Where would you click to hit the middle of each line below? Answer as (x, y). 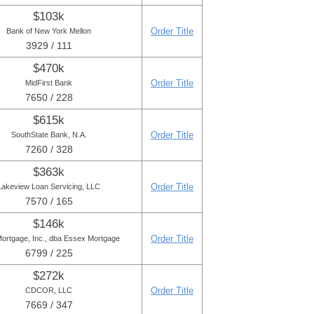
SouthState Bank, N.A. (49, 135)
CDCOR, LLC (49, 290)
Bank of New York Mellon (49, 31)
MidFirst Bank (49, 83)
